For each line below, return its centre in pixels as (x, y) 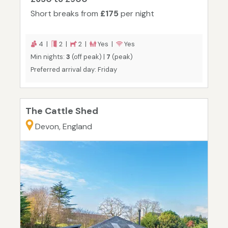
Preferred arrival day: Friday (74, 70)
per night (136, 14)
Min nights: (48, 57)
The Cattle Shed (62, 111)
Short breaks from (65, 14)
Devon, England (64, 127)
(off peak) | (88, 57)
